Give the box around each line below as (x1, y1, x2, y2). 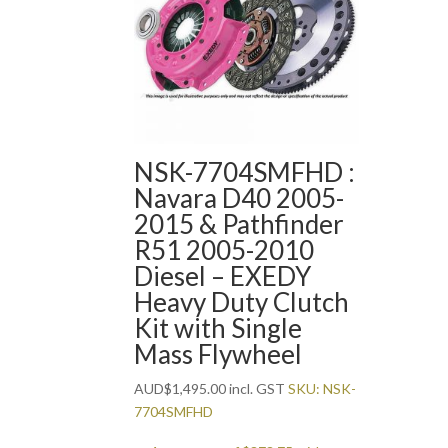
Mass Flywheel (134, 338, 303, 371)
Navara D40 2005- (134, 182, 345, 215)
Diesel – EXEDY (134, 260, 312, 293)
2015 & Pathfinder (134, 208, 345, 241)
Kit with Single (134, 312, 303, 345)
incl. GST (226, 380, 286, 398)
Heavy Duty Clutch (134, 286, 350, 319)
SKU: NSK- (288, 380, 357, 398)
